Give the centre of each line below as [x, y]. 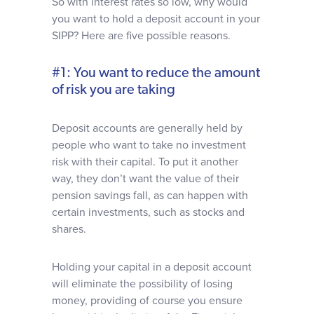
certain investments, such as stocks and [148, 212]
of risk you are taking [114, 90]
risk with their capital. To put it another [145, 162]
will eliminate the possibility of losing [142, 284]
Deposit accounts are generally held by [147, 128]
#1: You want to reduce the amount [156, 74]
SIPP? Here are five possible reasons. [141, 36]
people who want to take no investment [149, 145]
